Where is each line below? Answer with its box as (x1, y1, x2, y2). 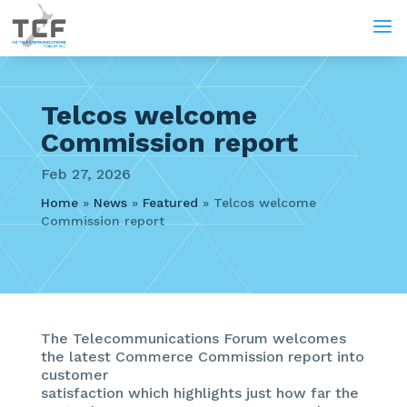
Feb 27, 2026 (40, 164, 131, 183)
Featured (142, 194, 198, 210)
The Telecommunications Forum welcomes (40, 329, 346, 347)
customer (40, 365, 108, 383)
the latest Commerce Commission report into (40, 347, 364, 365)
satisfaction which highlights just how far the (40, 383, 359, 402)
